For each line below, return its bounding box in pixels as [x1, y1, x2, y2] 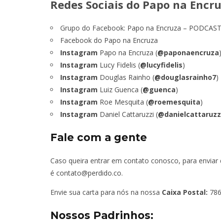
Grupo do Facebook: [60, 23, 127, 33]
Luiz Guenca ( [98, 84, 143, 94]
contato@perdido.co [56, 168, 121, 178]
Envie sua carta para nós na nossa [50, 187, 162, 197]
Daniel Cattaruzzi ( [98, 109, 158, 119]
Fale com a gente [50, 131, 147, 144]
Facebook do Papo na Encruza [60, 35, 158, 45]
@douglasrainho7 [154, 72, 216, 82]
